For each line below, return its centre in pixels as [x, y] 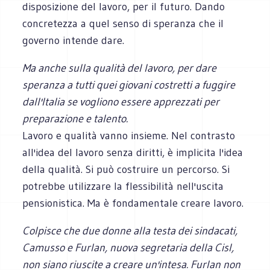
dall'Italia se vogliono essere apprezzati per [121, 102]
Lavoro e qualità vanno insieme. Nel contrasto [129, 135]
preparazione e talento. [75, 118]
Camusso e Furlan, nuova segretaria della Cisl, [128, 247]
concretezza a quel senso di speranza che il [123, 23]
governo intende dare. [74, 40]
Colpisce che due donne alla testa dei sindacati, [130, 231]
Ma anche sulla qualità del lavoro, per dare [120, 68]
